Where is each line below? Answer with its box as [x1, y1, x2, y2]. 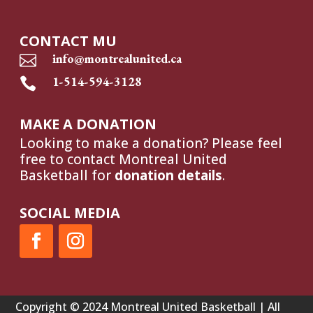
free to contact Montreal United [20, 150, 228, 168]
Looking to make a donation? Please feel [20, 133, 283, 152]
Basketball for [20, 166, 115, 184]
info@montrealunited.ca [52, 50, 182, 66]
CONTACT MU [20, 31, 117, 50]
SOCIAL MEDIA [20, 203, 121, 222]
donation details [115, 166, 223, 184]
